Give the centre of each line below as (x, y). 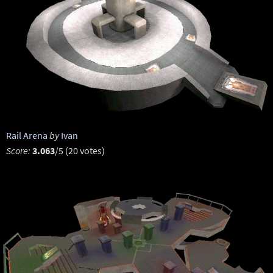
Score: (18, 151)
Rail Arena (27, 135)
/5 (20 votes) (80, 151)
